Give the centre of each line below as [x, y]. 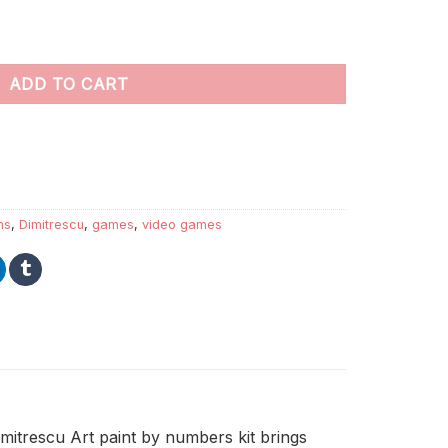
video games [182, 224]
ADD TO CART [68, 83]
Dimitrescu [51, 224]
